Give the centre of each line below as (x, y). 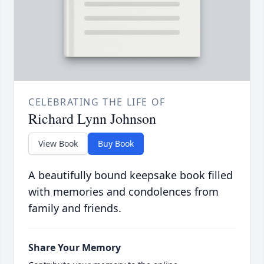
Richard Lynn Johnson (92, 118)
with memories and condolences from (123, 191)
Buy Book (116, 143)
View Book (58, 143)
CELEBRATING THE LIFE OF (97, 102)
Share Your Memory (75, 247)
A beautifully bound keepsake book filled (131, 175)
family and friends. (75, 208)
